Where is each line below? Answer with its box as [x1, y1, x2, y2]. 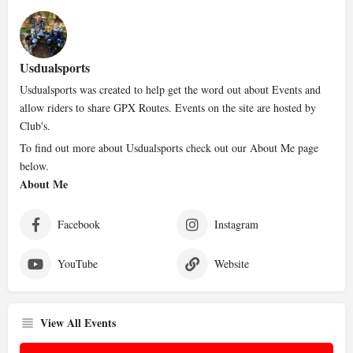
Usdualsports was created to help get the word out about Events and [20, 82, 321, 97]
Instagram [214, 217, 258, 232]
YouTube [58, 256, 98, 271]
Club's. [20, 118, 50, 133]
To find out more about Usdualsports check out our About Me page [20, 140, 318, 155]
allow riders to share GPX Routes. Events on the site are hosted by [20, 100, 316, 115]
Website [214, 256, 249, 271]
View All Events [40, 314, 116, 331]
